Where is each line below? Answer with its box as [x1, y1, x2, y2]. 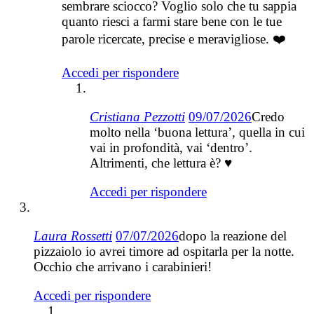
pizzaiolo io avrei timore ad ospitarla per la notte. [34, 243, 294, 259]
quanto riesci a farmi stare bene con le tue [62, 13, 282, 29]
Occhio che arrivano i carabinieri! [34, 259, 212, 274]
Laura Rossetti [34, 228, 112, 243]
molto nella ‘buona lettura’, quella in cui [90, 124, 305, 139]
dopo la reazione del [179, 228, 287, 243]
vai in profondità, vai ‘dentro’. [90, 139, 252, 155]
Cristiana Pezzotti [90, 109, 185, 124]
